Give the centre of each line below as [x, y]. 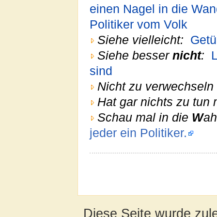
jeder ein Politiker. [138, 133]
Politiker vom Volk [139, 24]
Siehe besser [135, 55]
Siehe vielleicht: [140, 40]
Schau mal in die [145, 117]
